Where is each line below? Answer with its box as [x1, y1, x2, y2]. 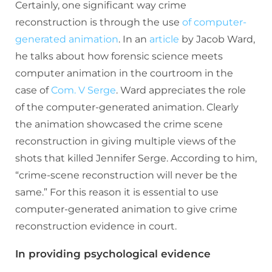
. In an [118, 33, 149, 45]
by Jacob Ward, [179, 33, 255, 45]
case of [15, 84, 51, 96]
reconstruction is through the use [15, 16, 182, 28]
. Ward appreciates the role [116, 84, 246, 96]
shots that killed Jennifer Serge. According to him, [15, 152, 257, 164]
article [149, 33, 179, 45]
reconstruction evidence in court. [15, 220, 177, 232]
